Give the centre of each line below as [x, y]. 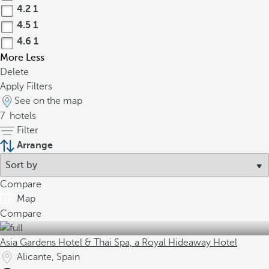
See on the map [48, 101]
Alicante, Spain [48, 257]
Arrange [35, 145]
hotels [22, 116]
